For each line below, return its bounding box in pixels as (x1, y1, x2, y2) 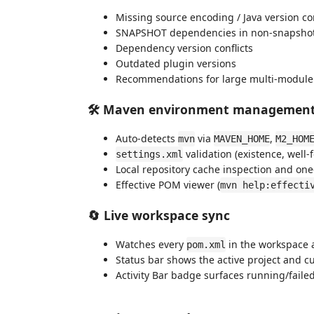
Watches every (116, 238, 186, 251)
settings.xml (116, 149, 183, 160)
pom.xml (186, 239, 226, 250)
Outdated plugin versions (116, 57, 236, 70)
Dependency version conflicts (116, 41, 253, 55)
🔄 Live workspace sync (88, 206, 230, 224)
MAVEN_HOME (214, 133, 270, 144)
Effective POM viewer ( (116, 178, 220, 191)
